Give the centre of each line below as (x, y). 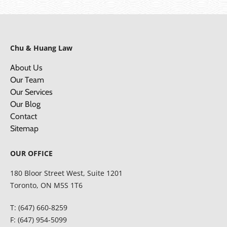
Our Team (27, 80)
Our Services (31, 92)
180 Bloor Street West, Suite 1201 (66, 173)
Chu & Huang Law (41, 48)
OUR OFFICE (31, 153)
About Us (26, 67)
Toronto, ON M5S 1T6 (46, 185)
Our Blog (25, 104)
